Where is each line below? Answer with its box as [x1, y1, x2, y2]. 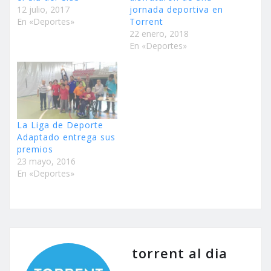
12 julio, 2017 [17, 4, 70, 16]
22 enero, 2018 [129, 28, 189, 40]
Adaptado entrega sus [17, 131, 116, 143]
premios [17, 143, 53, 155]
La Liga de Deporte [17, 119, 103, 131]
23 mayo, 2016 [17, 155, 76, 168]
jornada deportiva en [129, 4, 223, 16]
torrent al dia [132, 244, 227, 263]
